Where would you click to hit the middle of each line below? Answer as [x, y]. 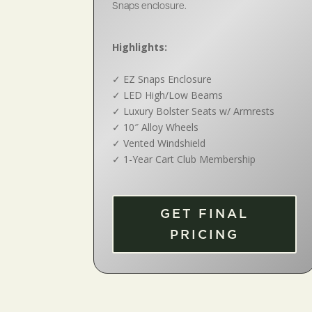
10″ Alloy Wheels [161, 127]
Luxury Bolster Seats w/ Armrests [199, 111]
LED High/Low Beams [173, 95]
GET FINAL [205, 214]
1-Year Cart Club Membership [190, 159]
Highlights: [140, 47]
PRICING [205, 235]
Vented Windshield [165, 143]
